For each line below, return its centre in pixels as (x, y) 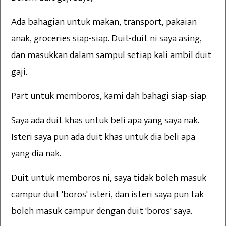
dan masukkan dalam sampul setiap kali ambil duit (111, 55)
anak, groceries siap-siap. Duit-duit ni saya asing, (106, 39)
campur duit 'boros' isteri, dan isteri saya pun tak (107, 195)
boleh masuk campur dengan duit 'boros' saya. (102, 211)
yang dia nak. (36, 154)
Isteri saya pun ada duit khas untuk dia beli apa (103, 137)
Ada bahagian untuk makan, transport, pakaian (104, 22)
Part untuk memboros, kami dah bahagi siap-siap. (110, 96)
